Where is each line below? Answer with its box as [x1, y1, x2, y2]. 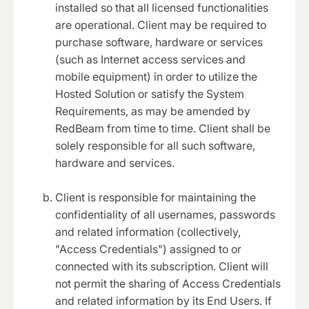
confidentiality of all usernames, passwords [55, 208, 275, 222]
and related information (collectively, [55, 225, 241, 239]
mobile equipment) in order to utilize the [55, 70, 257, 84]
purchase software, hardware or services [55, 35, 263, 50]
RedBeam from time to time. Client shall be [55, 121, 270, 136]
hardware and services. [55, 156, 175, 170]
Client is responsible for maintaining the [55, 190, 256, 205]
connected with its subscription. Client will [55, 259, 268, 274]
